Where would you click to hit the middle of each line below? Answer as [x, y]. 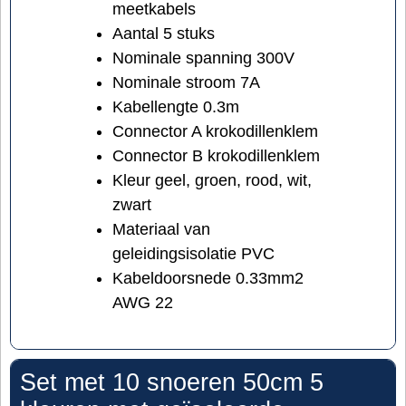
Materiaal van [161, 230]
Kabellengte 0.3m [176, 107]
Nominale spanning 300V [203, 58]
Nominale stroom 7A [186, 83]
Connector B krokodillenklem [216, 156]
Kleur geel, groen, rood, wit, [212, 181]
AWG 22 [143, 303]
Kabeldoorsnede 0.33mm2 [208, 279]
